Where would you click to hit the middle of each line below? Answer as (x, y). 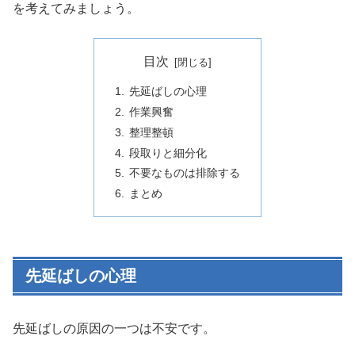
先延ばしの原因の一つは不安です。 (114, 329)
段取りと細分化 (168, 153)
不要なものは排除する (184, 173)
